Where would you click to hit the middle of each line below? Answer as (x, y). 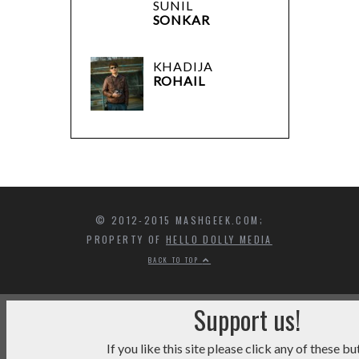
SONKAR (181, 19)
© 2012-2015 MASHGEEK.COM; (179, 220)
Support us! (247, 320)
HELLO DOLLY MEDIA (219, 240)
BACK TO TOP (175, 260)
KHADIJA (183, 67)
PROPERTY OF (126, 240)
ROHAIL (179, 81)
